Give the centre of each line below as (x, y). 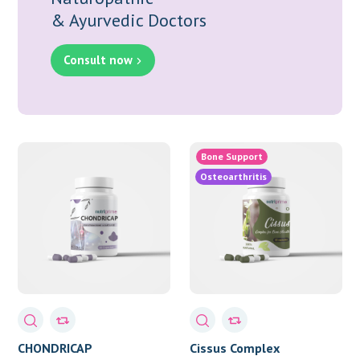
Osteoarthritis (233, 176)
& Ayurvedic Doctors (128, 20)
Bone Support (232, 156)
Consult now (98, 59)
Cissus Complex (235, 348)
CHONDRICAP (55, 348)
